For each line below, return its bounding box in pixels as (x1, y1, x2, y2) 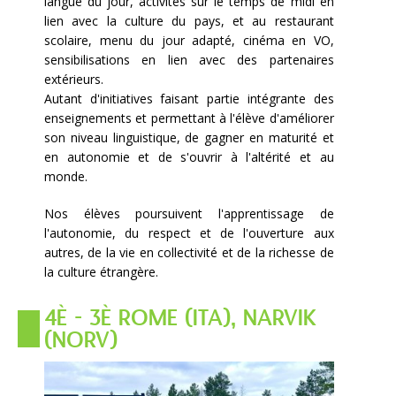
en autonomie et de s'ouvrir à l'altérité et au (44, 148, 334, 166)
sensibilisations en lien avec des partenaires (44, 51, 334, 69)
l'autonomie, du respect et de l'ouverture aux (44, 225, 334, 242)
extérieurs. (44, 71, 103, 88)
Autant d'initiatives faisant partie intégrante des (44, 90, 334, 108)
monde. (44, 168, 88, 186)
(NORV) (44, 327, 118, 356)
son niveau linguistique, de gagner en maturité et (44, 129, 334, 147)
